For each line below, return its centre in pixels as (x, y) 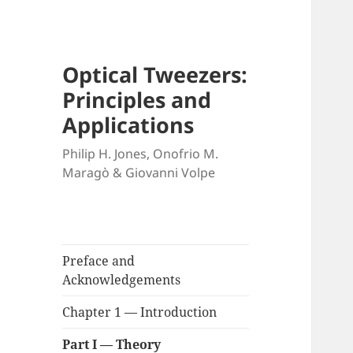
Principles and (137, 100)
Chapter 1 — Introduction (140, 312)
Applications (128, 125)
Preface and (99, 261)
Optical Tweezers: (155, 75)
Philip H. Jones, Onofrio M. (141, 154)
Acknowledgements (122, 280)
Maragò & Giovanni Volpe (139, 173)
